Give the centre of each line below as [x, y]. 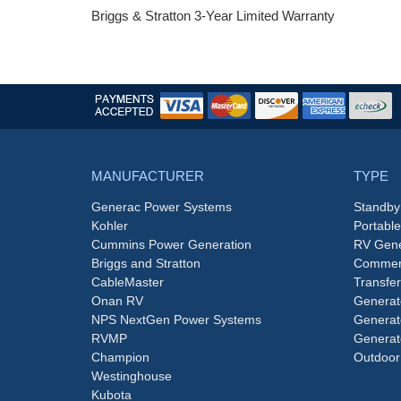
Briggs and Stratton [146, 264]
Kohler [110, 226]
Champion [120, 358]
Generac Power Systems [162, 207]
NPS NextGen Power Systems [176, 320]
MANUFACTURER [148, 176]
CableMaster [128, 282]
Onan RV [117, 301]
